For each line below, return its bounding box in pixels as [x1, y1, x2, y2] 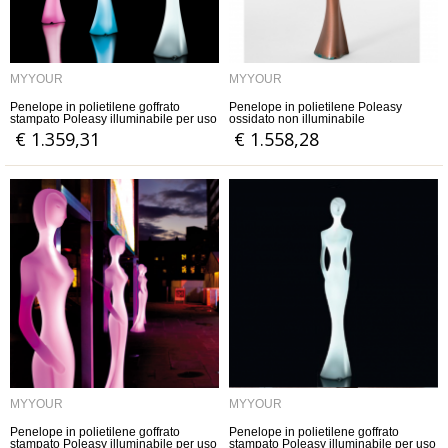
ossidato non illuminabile [229, 112, 365, 126]
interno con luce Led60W [10, 124, 146, 138]
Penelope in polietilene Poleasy [229, 100, 402, 114]
